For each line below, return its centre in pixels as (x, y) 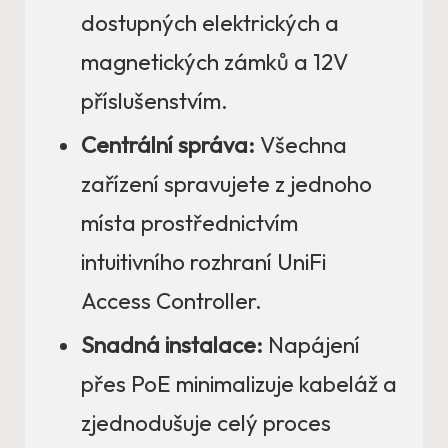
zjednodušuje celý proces (206, 422)
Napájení (311, 344)
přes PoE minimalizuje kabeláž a (239, 383)
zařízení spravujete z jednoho (226, 183)
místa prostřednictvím (189, 222)
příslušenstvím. (154, 100)
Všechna (301, 144)
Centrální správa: (168, 144)
